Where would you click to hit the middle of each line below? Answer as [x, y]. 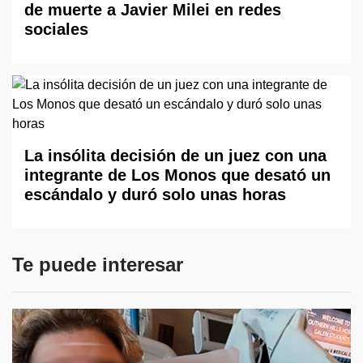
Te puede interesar [98, 265]
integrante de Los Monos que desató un [177, 175]
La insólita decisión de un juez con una [175, 156]
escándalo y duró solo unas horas [155, 194]
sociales [56, 29]
